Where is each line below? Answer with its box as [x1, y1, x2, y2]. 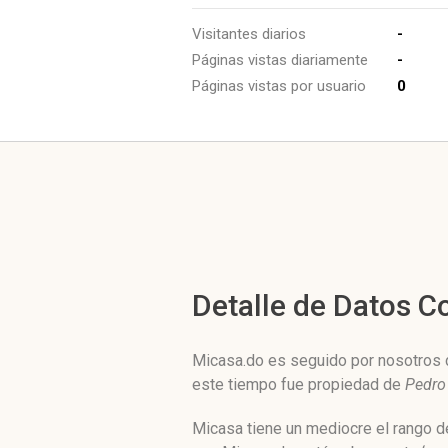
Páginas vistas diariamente [192, 51, 368, 69]
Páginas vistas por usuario [192, 77, 366, 95]
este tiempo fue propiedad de [192, 375, 405, 394]
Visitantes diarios [192, 25, 306, 43]
